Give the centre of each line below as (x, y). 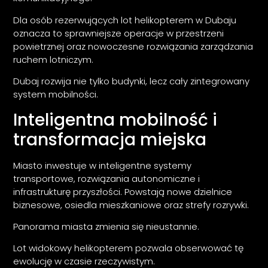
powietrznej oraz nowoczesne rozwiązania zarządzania (133, 46)
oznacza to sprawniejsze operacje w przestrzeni (119, 33)
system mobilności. (56, 95)
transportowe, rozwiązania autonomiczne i (107, 178)
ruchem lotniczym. (54, 59)
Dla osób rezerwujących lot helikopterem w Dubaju (125, 20)
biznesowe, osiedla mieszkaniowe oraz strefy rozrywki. (131, 205)
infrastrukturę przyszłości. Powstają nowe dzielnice (123, 191)
